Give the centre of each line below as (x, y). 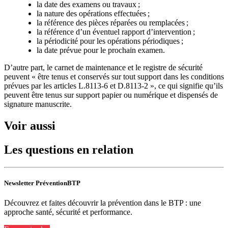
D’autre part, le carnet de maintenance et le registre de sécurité (103, 68)
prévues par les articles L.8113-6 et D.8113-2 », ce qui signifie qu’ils (113, 86)
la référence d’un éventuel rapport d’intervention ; (116, 32)
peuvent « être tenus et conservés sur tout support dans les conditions (114, 77)
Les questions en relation (69, 150)
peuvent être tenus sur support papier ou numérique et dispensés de (111, 95)
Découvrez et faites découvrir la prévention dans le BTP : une (103, 203)
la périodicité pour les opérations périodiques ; (110, 41)
